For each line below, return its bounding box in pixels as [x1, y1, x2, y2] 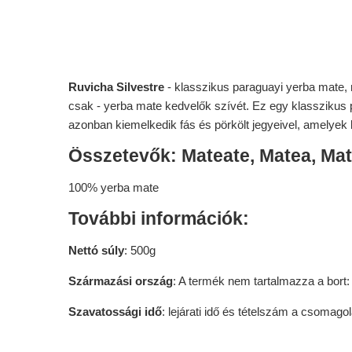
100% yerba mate [68, 181, 159, 194]
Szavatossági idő [68, 305, 162, 318]
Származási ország [68, 274, 173, 288]
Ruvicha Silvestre [68, 80, 164, 93]
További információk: [68, 209, 249, 229]
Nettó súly [68, 244, 124, 257]
